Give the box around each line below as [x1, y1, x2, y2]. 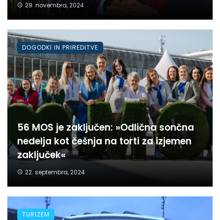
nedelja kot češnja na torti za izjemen [17, 134, 192, 148]
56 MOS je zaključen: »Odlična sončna [17, 120, 194, 134]
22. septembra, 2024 [25, 167, 85, 176]
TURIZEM [22, 210, 50, 219]
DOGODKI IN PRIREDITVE [22, 43, 98, 52]
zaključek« [17, 148, 66, 162]
